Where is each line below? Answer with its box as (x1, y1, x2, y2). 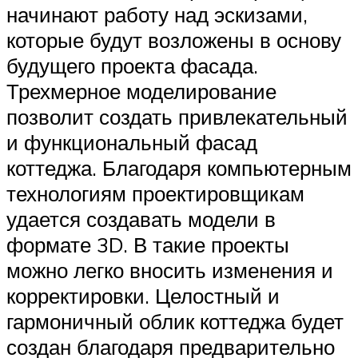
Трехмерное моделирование (6, 78, 276, 105)
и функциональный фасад (6, 129, 257, 156)
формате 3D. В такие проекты (6, 232, 289, 258)
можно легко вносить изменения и (6, 257, 333, 284)
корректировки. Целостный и (6, 283, 280, 309)
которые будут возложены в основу (6, 27, 341, 54)
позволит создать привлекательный (6, 104, 348, 130)
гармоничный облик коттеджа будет (6, 308, 344, 335)
